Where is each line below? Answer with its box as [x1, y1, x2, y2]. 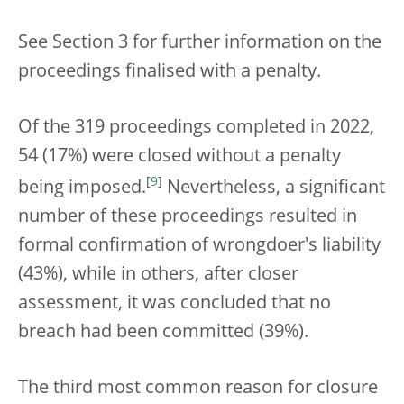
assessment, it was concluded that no [18, 295, 331, 314]
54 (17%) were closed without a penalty [18, 148, 341, 167]
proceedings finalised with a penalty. [18, 63, 321, 82]
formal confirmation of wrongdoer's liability [18, 237, 381, 256]
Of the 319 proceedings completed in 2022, [18, 119, 374, 138]
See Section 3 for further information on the [18, 34, 381, 53]
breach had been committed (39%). [18, 324, 308, 343]
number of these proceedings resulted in [18, 208, 357, 227]
